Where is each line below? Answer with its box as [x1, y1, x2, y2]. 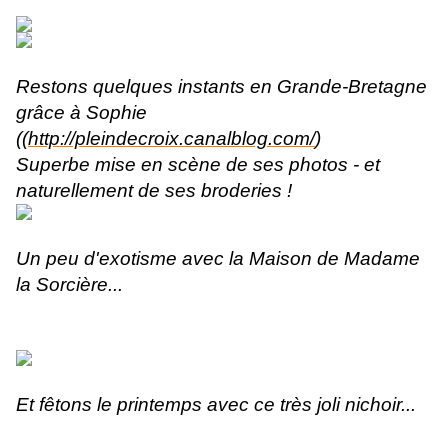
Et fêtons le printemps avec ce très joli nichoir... [16, 394, 416, 416]
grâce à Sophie [16, 102, 147, 124]
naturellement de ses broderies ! [16, 180, 292, 202]
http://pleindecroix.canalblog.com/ [28, 128, 315, 150]
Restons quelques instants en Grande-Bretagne [16, 76, 427, 98]
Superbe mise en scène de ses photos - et [16, 154, 380, 176]
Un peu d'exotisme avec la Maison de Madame [16, 248, 420, 270]
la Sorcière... [16, 274, 123, 296]
